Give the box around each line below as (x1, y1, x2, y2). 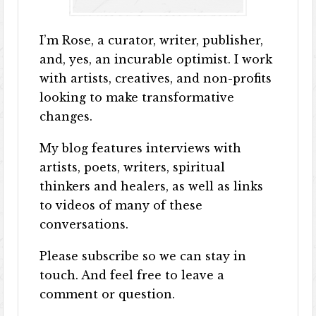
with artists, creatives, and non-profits (39, 71, 272, 86)
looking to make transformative (39, 90, 235, 105)
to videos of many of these (39, 198, 203, 213)
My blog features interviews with (39, 141, 242, 156)
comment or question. (39, 287, 179, 302)
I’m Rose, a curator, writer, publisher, (39, 33, 264, 48)
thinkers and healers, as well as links (39, 179, 264, 194)
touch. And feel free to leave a (39, 268, 225, 283)
